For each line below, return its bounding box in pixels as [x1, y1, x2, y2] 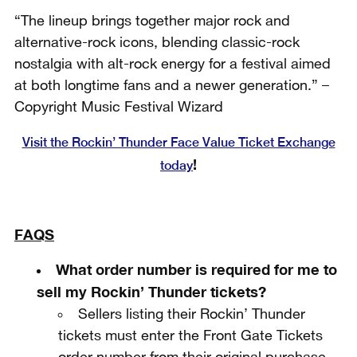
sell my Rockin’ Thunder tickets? [36, 283, 266, 300]
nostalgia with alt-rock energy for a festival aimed [14, 57, 331, 71]
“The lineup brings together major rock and [14, 14, 290, 28]
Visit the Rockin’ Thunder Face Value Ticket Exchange [22, 135, 335, 150]
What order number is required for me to [55, 261, 337, 278]
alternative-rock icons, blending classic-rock [14, 36, 300, 49]
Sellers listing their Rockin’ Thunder [77, 308, 305, 321]
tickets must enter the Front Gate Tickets [58, 329, 324, 343]
